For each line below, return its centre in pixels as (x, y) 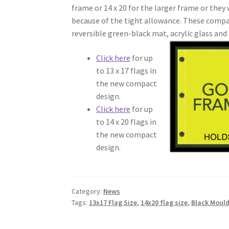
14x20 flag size (164, 202)
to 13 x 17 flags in (127, 70)
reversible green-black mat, (121, 33)
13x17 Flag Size (113, 202)
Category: (88, 191)
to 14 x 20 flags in (127, 121)
